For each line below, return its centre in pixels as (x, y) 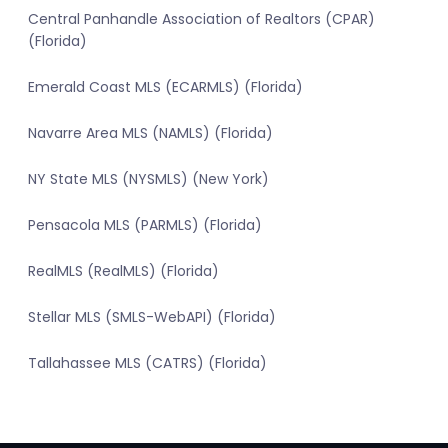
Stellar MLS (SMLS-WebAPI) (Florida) (152, 317)
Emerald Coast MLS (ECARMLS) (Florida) (165, 87)
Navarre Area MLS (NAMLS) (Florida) (150, 133)
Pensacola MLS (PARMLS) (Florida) (145, 225)
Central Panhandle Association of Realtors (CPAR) (201, 19)
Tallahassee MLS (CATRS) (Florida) (147, 363)
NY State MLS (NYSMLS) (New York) (148, 179)
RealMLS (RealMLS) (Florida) (123, 271)
